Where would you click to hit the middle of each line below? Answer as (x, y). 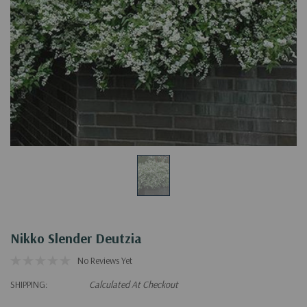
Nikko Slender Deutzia (76, 238)
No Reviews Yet (105, 260)
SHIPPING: (29, 284)
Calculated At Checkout (134, 284)
